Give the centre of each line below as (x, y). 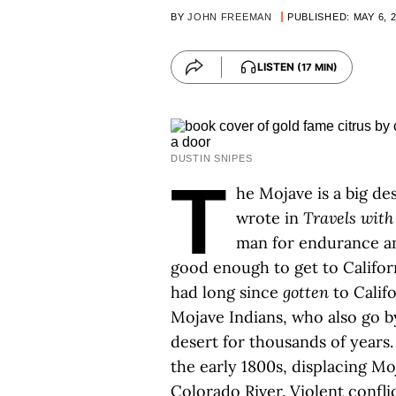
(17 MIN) (317, 67)
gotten (308, 292)
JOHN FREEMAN (230, 17)
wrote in (270, 218)
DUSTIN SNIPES (212, 158)
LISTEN (277, 66)
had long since (227, 292)
